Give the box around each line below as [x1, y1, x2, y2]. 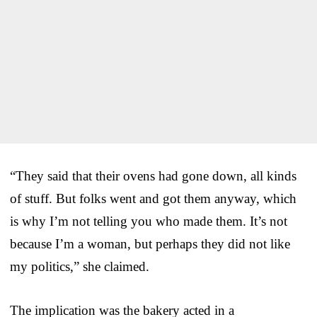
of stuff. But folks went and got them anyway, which [10, 190, 296, 206]
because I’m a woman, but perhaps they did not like [10, 236, 290, 251]
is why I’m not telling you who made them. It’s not [10, 213, 287, 229]
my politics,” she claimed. [10, 258, 149, 274]
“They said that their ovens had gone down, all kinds [10, 168, 296, 183]
